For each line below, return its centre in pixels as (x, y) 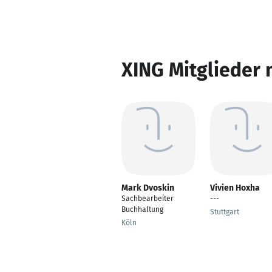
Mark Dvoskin (148, 188)
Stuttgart (225, 212)
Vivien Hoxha (235, 188)
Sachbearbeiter (148, 199)
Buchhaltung (142, 209)
